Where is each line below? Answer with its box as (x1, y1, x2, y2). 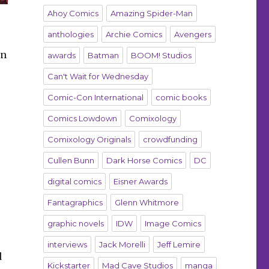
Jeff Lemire (157, 240, 201, 250)
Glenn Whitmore (114, 198, 179, 208)
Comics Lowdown (47, 113, 117, 124)
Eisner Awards (113, 177, 168, 187)
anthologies (47, 29, 94, 40)
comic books (155, 92, 207, 103)
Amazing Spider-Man (110, 8, 193, 19)
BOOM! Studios (130, 50, 192, 61)
